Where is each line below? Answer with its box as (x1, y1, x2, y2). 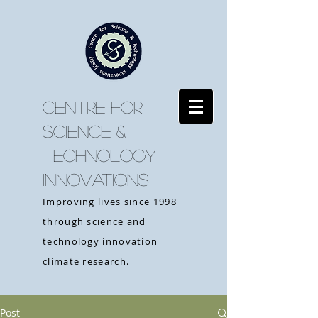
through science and (43, 215, 146, 228)
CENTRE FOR (43, 99, 142, 115)
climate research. (43, 255, 130, 268)
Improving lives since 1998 (43, 195, 177, 208)
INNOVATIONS (43, 171, 149, 187)
